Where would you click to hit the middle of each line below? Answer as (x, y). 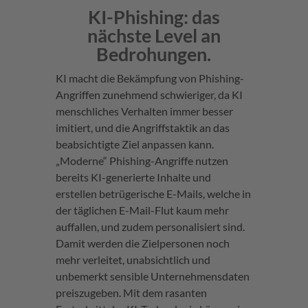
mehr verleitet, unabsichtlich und (133, 260)
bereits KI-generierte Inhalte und (133, 177)
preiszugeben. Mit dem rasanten (131, 293)
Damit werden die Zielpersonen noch (142, 243)
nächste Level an (154, 36)
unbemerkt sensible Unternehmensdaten (152, 276)
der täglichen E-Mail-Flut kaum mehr (142, 210)
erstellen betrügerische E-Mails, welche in (153, 194)
